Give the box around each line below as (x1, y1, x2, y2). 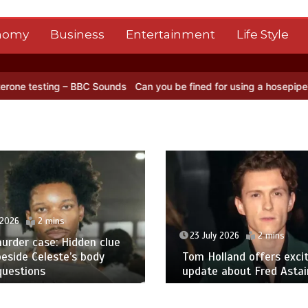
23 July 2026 (189, 230, 239, 242)
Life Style (236, 27, 289, 41)
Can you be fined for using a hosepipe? (76, 80, 254, 92)
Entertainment (125, 27, 215, 41)
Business (49, 27, 104, 41)
